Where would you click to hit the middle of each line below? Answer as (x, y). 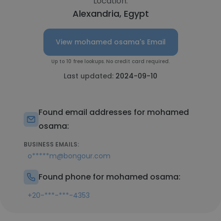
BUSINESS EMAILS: (51, 144)
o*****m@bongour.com (69, 156)
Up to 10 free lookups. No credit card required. (110, 61)
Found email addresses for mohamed (114, 112)
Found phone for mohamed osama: (110, 177)
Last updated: (90, 76)
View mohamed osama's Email (110, 42)
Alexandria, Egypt (110, 14)
